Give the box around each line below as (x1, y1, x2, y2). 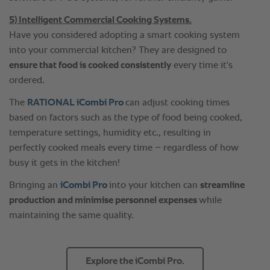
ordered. (9, 76, 45, 86)
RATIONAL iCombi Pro (27, 98, 125, 108)
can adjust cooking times (125, 98, 230, 108)
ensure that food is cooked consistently (9, 61, 171, 71)
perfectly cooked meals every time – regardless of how (9, 143, 239, 154)
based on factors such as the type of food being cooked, (9, 113, 242, 124)
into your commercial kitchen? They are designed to (9, 46, 227, 56)
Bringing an (9, 181, 60, 191)
